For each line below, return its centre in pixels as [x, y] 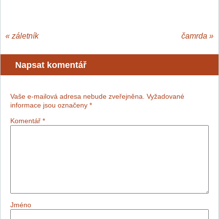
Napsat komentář [51, 65]
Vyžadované [165, 96]
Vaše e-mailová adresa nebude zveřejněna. [77, 96]
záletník [25, 36]
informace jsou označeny [50, 105]
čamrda [194, 36]
